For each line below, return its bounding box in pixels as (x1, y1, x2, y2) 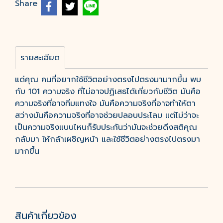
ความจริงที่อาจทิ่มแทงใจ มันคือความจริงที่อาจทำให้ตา (15, 98, 196, 110)
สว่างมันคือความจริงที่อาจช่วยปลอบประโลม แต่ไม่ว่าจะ (15, 110, 199, 121)
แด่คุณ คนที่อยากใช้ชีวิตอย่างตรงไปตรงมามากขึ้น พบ (15, 74, 201, 86)
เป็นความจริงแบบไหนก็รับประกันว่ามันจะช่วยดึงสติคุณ (15, 121, 197, 133)
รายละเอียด (20, 52, 60, 64)
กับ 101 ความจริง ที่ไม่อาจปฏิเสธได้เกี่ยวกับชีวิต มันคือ (15, 86, 201, 98)
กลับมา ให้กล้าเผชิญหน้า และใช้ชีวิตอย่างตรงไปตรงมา (15, 133, 200, 145)
